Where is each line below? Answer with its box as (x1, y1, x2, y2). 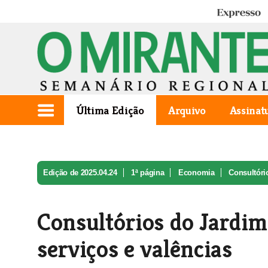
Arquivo (167, 103, 206, 117)
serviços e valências (37, 234, 232, 264)
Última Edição (76, 103, 144, 117)
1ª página (131, 168, 165, 177)
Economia (178, 168, 215, 177)
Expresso (216, 8, 251, 19)
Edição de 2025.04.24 (43, 168, 117, 177)
